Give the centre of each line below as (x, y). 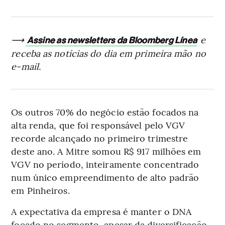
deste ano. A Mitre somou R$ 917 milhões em (106, 151)
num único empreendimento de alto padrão (105, 177)
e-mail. (26, 66)
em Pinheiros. (40, 190)
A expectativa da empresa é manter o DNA (101, 211)
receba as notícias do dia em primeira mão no (108, 53)
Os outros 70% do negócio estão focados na (105, 111)
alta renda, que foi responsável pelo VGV (98, 125)
